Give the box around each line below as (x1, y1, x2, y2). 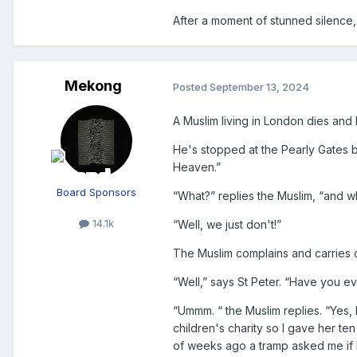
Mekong (65, 77, 122, 95)
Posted (173, 80, 210, 93)
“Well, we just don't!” (173, 218, 281, 232)
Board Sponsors (57, 186, 136, 199)
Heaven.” (173, 160, 221, 175)
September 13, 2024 (210, 80, 309, 93)
